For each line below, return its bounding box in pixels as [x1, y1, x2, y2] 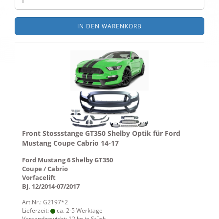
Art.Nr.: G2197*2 [22, 198, 68, 206]
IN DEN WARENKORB [77, 22, 142, 30]
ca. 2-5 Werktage [55, 206, 103, 215]
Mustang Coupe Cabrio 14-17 [22, 138, 119, 148]
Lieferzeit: [22, 206, 50, 215]
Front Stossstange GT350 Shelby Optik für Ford [22, 129, 180, 138]
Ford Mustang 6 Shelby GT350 [22, 155, 113, 164]
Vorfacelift [22, 173, 56, 182]
